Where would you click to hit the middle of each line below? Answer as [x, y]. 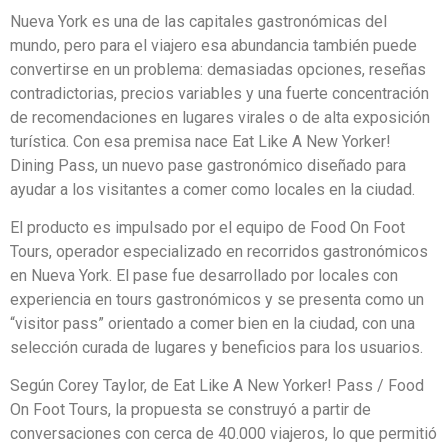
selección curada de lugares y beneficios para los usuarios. [216, 348]
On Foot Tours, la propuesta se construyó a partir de [190, 410]
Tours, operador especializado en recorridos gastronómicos [219, 252]
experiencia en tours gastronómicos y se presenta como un [217, 300]
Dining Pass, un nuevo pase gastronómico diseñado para [208, 165]
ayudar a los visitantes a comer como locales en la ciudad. [212, 189]
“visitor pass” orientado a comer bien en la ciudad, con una [212, 324]
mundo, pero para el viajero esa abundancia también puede [213, 45]
